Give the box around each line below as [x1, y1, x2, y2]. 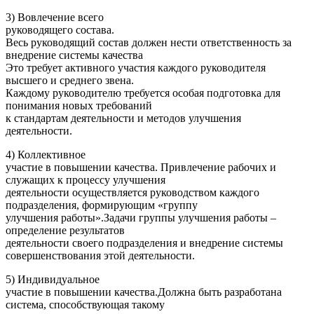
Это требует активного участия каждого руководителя [6, 62, 266, 74]
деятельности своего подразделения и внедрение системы [6, 237, 283, 250]
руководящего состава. [6, 24, 114, 36]
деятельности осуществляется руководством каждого [6, 186, 259, 199]
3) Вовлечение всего [6, 11, 104, 24]
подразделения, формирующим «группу [6, 199, 198, 212]
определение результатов [6, 224, 125, 237]
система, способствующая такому [6, 299, 165, 311]
